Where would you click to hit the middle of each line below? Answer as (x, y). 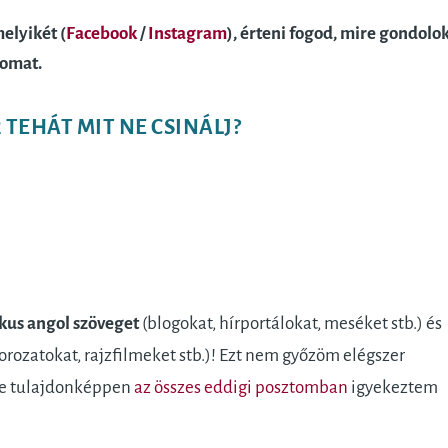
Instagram (187, 33)
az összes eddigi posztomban (240, 387)
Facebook (101, 33)
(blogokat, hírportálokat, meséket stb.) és (290, 323)
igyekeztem (392, 387)
